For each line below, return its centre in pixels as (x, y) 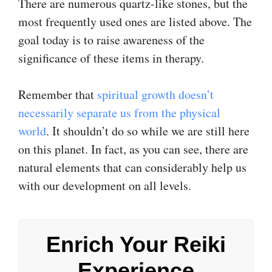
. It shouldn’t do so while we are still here (148, 131)
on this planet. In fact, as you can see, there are (133, 149)
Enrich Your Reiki (136, 245)
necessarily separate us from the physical (119, 112)
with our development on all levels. (105, 185)
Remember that (58, 94)
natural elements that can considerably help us (132, 167)
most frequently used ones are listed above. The (135, 21)
